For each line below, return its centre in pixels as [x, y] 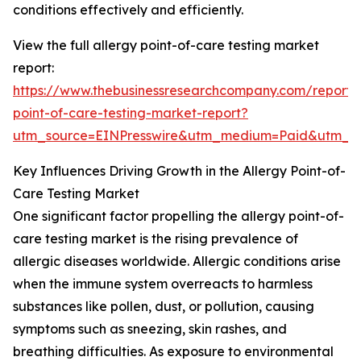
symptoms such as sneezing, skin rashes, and [150, 329]
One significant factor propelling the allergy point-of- [178, 216]
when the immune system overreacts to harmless [163, 284]
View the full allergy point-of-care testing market [166, 46]
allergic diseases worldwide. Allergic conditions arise [177, 261]
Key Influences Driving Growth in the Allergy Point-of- [179, 171]
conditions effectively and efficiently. [128, 10]
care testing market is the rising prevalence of [156, 239]
